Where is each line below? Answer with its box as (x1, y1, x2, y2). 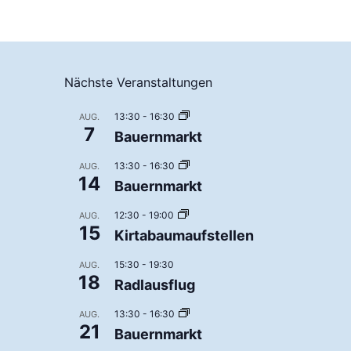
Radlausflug (114, 276, 195, 293)
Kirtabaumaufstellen (114, 226, 254, 244)
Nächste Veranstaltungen (64, 74, 212, 90)
